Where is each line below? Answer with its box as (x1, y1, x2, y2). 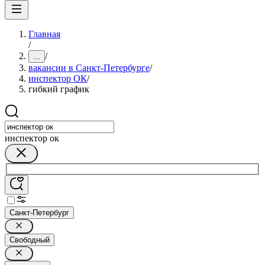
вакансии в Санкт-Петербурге (28, 63, 150, 73)
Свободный (9, 235, 50, 244)
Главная (28, 29, 60, 39)
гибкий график (28, 84, 89, 94)
